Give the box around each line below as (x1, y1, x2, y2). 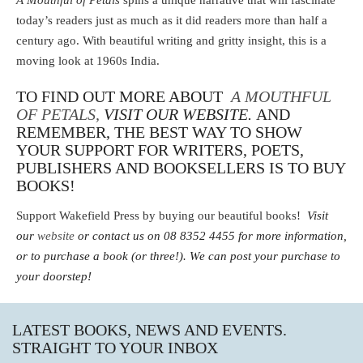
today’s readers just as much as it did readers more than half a (16, 14, 327, 28)
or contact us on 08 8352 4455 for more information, (75, 228, 347, 242)
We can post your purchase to (190, 249, 340, 263)
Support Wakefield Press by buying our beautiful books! (16, 208, 307, 222)
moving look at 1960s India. (16, 54, 160, 68)
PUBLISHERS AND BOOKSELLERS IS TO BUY (16, 159, 345, 177)
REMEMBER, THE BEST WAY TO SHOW (16, 123, 302, 142)
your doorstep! (16, 269, 92, 283)
